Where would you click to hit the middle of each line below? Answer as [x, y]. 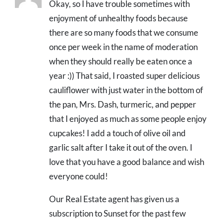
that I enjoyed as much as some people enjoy [128, 119]
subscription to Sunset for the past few [117, 214]
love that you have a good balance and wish [127, 162]
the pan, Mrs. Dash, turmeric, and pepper [123, 105]
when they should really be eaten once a [121, 61]
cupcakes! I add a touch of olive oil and [117, 133]
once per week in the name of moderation [123, 47]
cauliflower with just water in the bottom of [126, 90]
